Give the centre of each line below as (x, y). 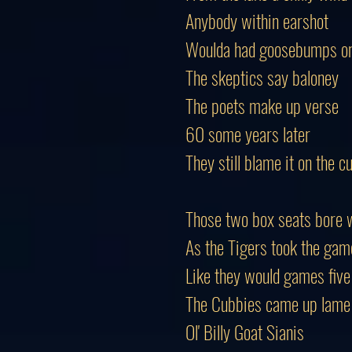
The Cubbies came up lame (268, 303)
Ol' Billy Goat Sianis (247, 332)
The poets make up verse (262, 105)
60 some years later (248, 134)
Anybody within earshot (257, 20)
